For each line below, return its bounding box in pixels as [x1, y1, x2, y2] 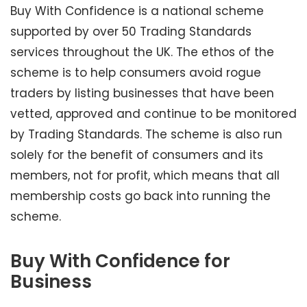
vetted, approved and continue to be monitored [10, 106, 297, 122]
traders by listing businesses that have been [10, 85, 274, 101]
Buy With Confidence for [10, 249, 230, 273]
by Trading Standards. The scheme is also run [10, 126, 282, 143]
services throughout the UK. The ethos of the [10, 44, 274, 60]
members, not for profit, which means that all [10, 167, 280, 184]
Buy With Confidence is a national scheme [10, 3, 264, 19]
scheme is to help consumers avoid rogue [10, 64, 261, 81]
